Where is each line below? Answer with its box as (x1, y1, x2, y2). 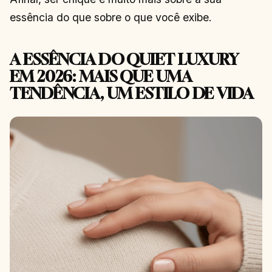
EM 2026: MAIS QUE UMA (10, 66, 192, 86)
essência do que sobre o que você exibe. (10, 10, 212, 24)
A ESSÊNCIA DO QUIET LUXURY (10, 49, 238, 69)
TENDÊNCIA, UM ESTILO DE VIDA (10, 83, 254, 103)
